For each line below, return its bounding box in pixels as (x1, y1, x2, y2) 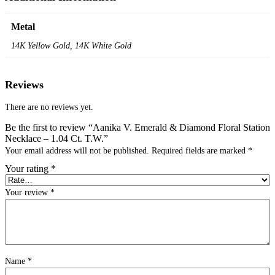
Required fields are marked (152, 145, 248, 155)
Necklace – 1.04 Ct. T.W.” (5, 133, 108, 144)
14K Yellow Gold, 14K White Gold (11, 41, 131, 50)
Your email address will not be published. (5, 145, 149, 155)
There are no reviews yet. (5, 102, 93, 112)
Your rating (5, 163, 51, 174)
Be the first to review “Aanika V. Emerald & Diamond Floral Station (5, 122, 270, 133)
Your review (5, 187, 50, 197)
